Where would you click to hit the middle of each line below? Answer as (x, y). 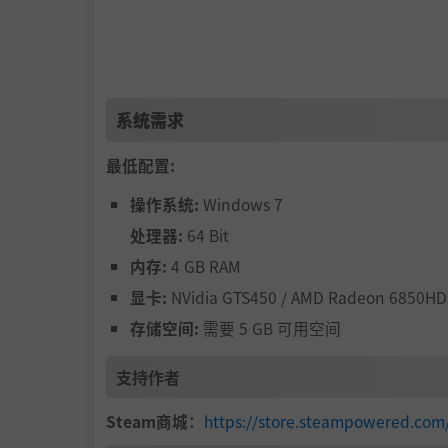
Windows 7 (241, 204)
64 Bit (206, 235)
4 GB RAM (204, 266)
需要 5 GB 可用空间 (270, 328)
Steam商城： (155, 421)
